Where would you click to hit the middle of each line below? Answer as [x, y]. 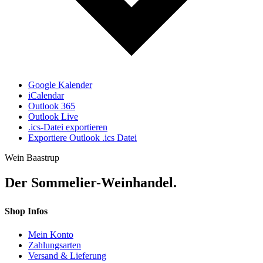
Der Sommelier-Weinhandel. [91, 183]
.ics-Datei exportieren [68, 127]
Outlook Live [53, 117]
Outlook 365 [52, 106]
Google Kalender [60, 85]
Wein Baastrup [32, 158]
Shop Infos [26, 211]
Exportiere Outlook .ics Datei [82, 138]
